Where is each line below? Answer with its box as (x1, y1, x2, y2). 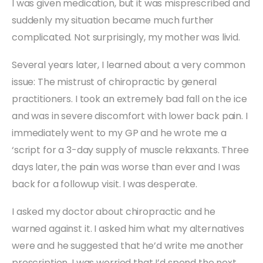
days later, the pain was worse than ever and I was (12, 160, 240, 174)
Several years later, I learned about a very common (12, 58, 245, 72)
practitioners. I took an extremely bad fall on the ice (12, 92, 247, 106)
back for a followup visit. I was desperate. (12, 177, 197, 191)
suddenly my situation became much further (12, 13, 214, 27)
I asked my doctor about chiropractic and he (12, 204, 215, 218)
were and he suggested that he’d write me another (12, 238, 244, 252)
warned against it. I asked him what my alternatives (12, 221, 244, 235)
